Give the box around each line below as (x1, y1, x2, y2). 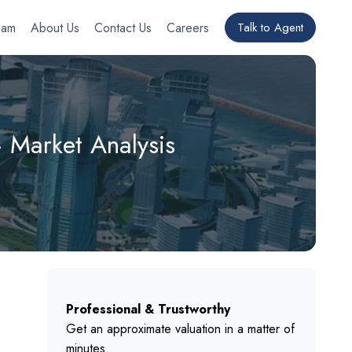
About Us (31, 18, 80, 37)
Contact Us (94, 18, 152, 37)
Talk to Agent (237, 19, 303, 36)
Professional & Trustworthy (66, 299, 231, 318)
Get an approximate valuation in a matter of (66, 319, 295, 338)
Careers (167, 18, 210, 37)
